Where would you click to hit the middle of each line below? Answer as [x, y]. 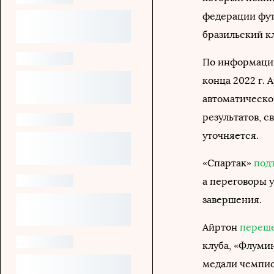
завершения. [232, 200]
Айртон [221, 227]
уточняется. [231, 135]
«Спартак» [228, 163]
